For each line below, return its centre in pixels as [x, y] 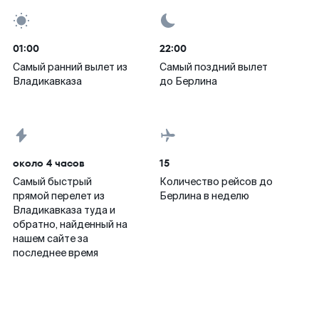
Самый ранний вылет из [70, 67]
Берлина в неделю [204, 196]
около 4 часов [49, 163]
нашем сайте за [51, 239]
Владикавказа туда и [64, 210]
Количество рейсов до [216, 182]
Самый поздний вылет [214, 67]
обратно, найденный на [70, 224]
